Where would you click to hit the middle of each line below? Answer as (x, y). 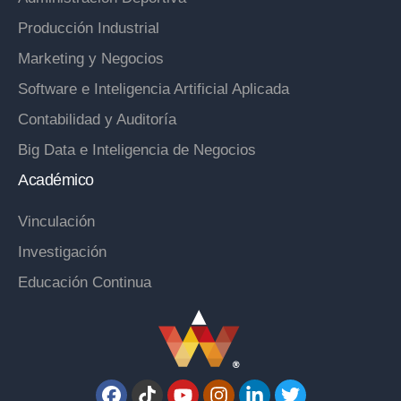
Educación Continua (85, 283)
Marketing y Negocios (91, 59)
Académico (56, 179)
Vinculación (56, 222)
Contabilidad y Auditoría (97, 120)
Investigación (62, 252)
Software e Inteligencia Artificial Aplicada (154, 90)
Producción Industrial (89, 29)
